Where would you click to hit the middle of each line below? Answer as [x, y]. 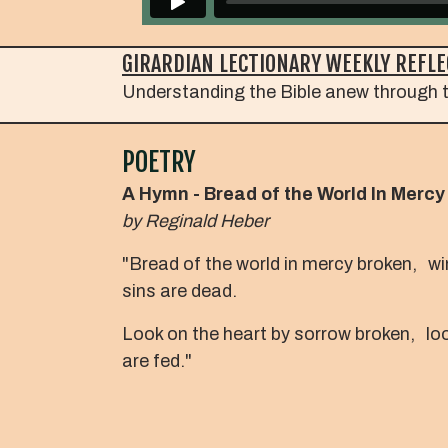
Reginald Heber [207, 220]
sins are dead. [179, 290]
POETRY [159, 161]
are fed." [157, 360]
